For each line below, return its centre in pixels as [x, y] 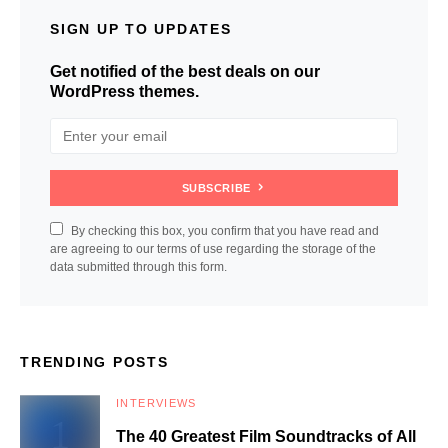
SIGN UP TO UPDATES [141, 29]
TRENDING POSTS [94, 362]
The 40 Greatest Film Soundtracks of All [266, 437]
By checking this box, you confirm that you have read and [225, 231]
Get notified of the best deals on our [185, 72]
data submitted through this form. [138, 267]
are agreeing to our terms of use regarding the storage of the [213, 249]
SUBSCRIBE [216, 188]
